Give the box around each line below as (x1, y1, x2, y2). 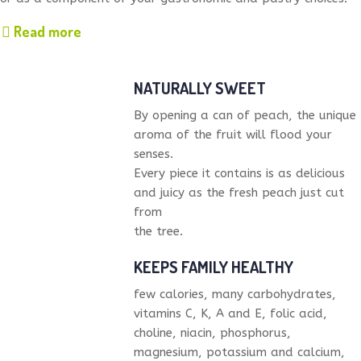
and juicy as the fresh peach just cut (134, 185, 344, 201)
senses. (134, 147, 173, 162)
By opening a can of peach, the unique (134, 108, 356, 123)
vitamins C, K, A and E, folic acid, (134, 306, 327, 322)
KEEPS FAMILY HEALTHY (134, 256, 293, 278)
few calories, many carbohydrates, (134, 287, 336, 302)
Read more (10, 23, 81, 41)
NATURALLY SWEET (134, 77, 266, 99)
